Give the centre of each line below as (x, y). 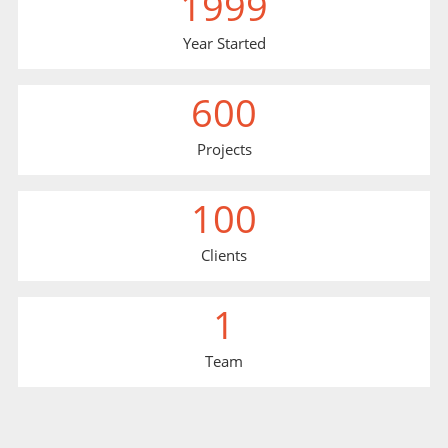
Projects (224, 149)
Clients (224, 255)
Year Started (224, 43)
